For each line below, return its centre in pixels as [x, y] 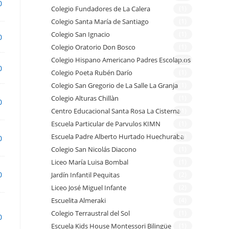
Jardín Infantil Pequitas [85, 175]
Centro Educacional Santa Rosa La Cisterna [116, 111]
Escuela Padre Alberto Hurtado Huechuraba [118, 137]
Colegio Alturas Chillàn [85, 98]
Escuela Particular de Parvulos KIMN [106, 124]
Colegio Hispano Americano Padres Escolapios [121, 60]
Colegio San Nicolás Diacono [94, 150]
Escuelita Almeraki [78, 201]
